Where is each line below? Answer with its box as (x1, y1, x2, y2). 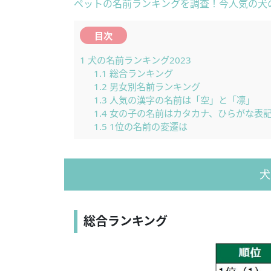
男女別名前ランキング (106, 80, 200, 93)
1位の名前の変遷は (106, 120, 188, 132)
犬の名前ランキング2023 (85, 53, 191, 66)
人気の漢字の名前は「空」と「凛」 (106, 93, 255, 106)
